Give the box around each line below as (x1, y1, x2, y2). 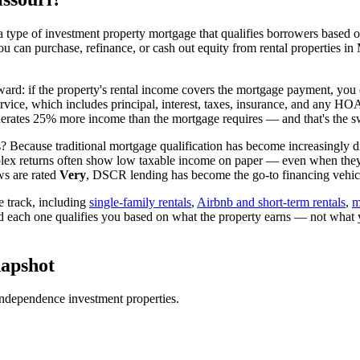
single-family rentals (89, 194, 191, 209)
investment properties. (65, 292, 179, 306)
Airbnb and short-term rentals (197, 194, 346, 209)
